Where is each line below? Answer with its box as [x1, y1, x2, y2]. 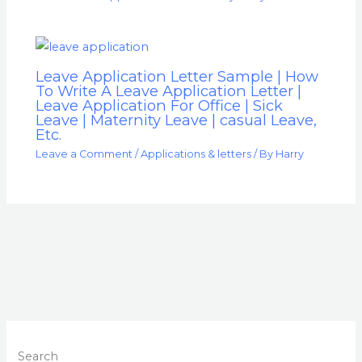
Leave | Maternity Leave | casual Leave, [36, 111, 318, 130]
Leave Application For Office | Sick [36, 96, 284, 116]
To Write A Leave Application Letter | [36, 82, 302, 101]
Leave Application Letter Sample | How [36, 67, 319, 86]
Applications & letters [141, 148, 252, 161]
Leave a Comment [36, 148, 133, 161]
